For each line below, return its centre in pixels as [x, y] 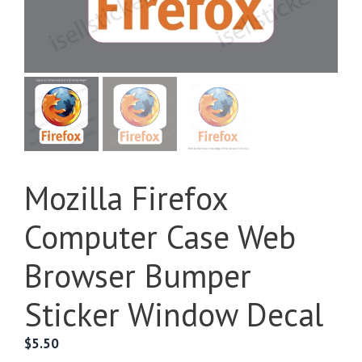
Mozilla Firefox [126, 198]
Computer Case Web [160, 237]
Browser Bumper [138, 276]
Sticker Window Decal [174, 314]
